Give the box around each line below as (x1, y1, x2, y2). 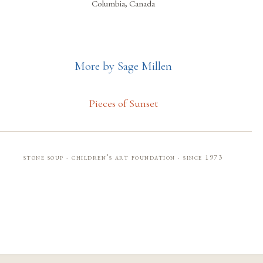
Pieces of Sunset (88, 96, 158, 110)
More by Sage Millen (74, 58, 172, 73)
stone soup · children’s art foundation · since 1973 (23, 151, 223, 162)
